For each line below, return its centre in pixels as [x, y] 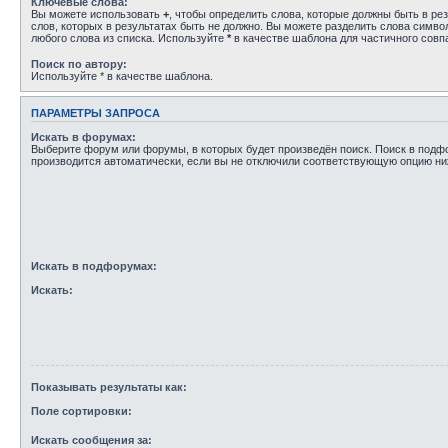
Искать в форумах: [83, 137]
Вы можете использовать [97, 13]
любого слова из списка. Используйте [129, 37]
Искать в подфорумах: [94, 265]
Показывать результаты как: [109, 386]
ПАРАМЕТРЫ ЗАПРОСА [95, 112]
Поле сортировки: [81, 411]
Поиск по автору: [79, 63]
